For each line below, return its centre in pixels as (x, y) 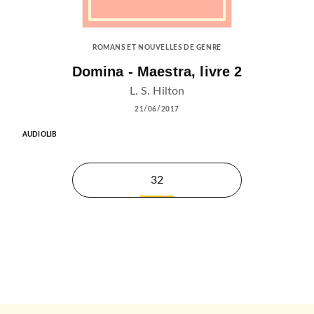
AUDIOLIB (40, 135)
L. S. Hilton (157, 91)
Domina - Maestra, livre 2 (157, 72)
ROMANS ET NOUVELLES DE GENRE (157, 48)
